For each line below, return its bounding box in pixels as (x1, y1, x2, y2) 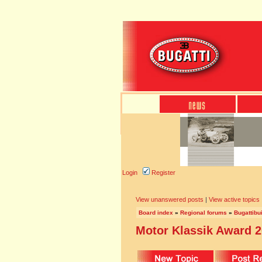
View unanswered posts (136, 196, 204, 203)
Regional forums (180, 209, 227, 216)
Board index (139, 209, 173, 216)
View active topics (209, 196, 260, 203)
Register (150, 169, 175, 176)
